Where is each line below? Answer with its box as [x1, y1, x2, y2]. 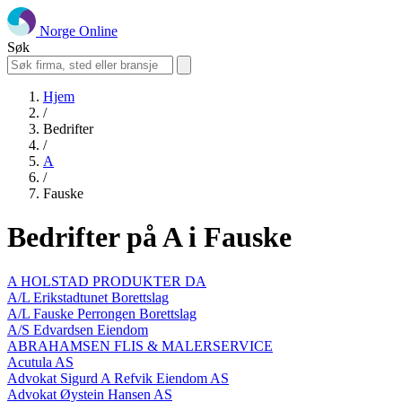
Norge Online [39, 23, 118, 39]
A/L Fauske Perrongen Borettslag [7, 305, 197, 321]
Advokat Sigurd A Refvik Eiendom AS [7, 370, 229, 386]
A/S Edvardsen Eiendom [7, 321, 148, 337]
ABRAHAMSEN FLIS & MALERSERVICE [7, 337, 273, 354]
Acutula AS [7, 354, 74, 370]
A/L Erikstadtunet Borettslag [7, 289, 169, 305]
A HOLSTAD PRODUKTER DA [7, 273, 206, 289]
